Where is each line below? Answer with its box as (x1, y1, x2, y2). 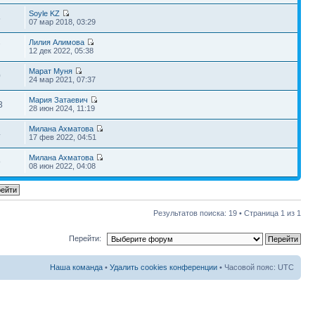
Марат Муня (29, 66, 73, 75)
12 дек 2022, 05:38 (29, 46, 94, 55)
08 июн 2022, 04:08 (29, 161, 96, 170)
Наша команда (50, 262, 103, 271)
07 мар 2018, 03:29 (29, 17, 96, 26)
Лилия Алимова (29, 37, 85, 46)
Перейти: (69, 233, 101, 243)
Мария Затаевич (29, 95, 89, 104)
